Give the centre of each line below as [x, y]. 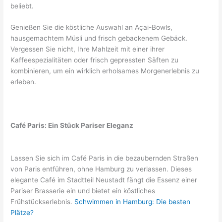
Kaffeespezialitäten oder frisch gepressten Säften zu [95, 60]
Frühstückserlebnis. [43, 202]
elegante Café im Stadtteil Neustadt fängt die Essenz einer [104, 180]
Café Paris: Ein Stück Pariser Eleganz [72, 126]
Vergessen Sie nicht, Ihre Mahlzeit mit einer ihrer [88, 49]
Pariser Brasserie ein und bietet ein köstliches [83, 191]
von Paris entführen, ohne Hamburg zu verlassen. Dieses [101, 169]
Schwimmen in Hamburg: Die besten [133, 202]
